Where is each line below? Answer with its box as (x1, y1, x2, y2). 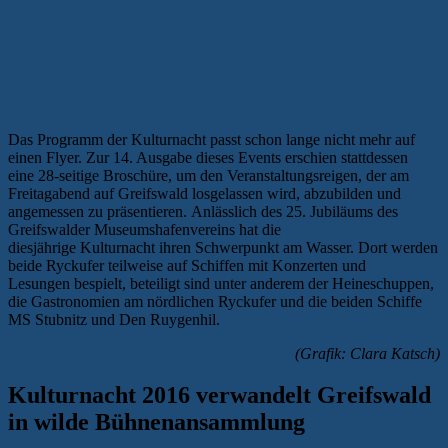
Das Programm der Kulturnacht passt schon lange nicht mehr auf (8, 130, 415, 148)
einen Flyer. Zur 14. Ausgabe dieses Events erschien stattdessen (8, 148, 408, 166)
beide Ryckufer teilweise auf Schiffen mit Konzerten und (8, 256, 366, 274)
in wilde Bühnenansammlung (8, 409, 305, 436)
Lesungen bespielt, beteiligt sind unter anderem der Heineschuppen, (8, 274, 434, 292)
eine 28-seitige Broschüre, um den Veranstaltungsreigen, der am (8, 166, 409, 184)
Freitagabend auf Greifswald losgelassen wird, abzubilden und (8, 184, 401, 202)
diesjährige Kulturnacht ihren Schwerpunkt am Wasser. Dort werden (8, 238, 438, 256)
